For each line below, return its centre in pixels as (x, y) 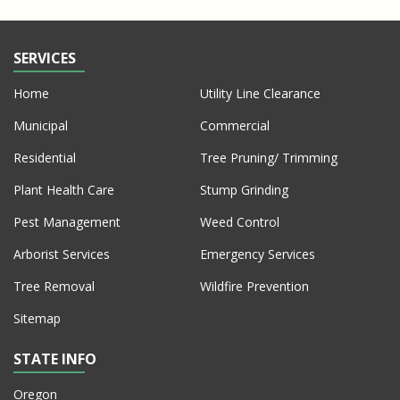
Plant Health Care (64, 189)
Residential (45, 157)
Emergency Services (258, 254)
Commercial (235, 125)
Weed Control (240, 221)
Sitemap (37, 318)
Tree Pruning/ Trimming (269, 157)
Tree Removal (54, 286)
